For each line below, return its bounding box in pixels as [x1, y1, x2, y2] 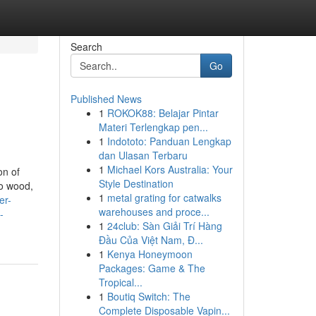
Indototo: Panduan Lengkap [107, 134, 231, 148]
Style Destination [98, 176, 174, 190]
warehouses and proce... [98, 205, 209, 219]
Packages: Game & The [98, 261, 205, 275]
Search [70, 39, 102, 54]
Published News [70, 92, 142, 106]
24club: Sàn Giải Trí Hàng [107, 219, 222, 233]
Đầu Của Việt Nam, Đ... [98, 233, 203, 247]
